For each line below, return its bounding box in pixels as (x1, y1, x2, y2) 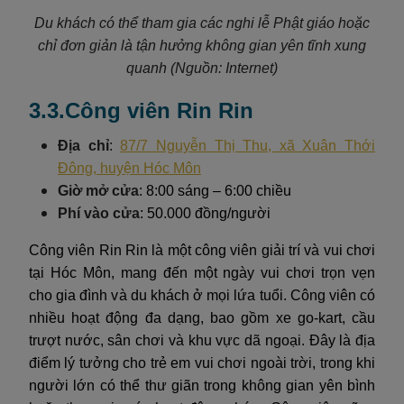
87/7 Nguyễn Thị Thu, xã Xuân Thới (120, 137, 375, 153)
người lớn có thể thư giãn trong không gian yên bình (29, 377, 375, 393)
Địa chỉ (58, 137, 109, 153)
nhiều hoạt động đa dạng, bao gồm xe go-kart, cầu (29, 309, 375, 326)
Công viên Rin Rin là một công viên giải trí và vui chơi (29, 242, 375, 258)
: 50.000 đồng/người (140, 205, 271, 221)
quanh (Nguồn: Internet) (126, 60, 278, 76)
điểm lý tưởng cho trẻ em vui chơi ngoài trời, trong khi (29, 354, 375, 371)
